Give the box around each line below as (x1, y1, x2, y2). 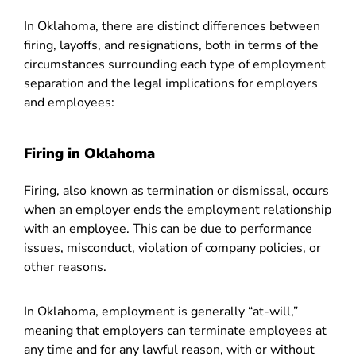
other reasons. (24, 258, 106, 276)
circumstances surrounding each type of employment (24, 56, 326, 73)
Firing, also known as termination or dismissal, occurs (24, 182, 329, 199)
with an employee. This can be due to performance (24, 220, 312, 238)
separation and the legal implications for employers (24, 75, 318, 92)
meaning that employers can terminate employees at (24, 322, 327, 339)
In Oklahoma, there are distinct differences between (24, 17, 320, 35)
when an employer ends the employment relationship (24, 201, 331, 219)
